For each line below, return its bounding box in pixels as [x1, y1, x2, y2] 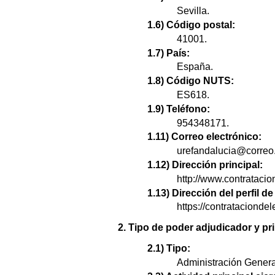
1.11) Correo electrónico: [147, 131, 261, 142]
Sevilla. [177, 6, 209, 17]
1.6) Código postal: [147, 19, 235, 30]
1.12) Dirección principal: [147, 159, 263, 170]
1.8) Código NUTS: [147, 76, 234, 87]
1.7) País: [147, 47, 190, 58]
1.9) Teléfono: [147, 103, 210, 114]
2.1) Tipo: [147, 243, 190, 254]
